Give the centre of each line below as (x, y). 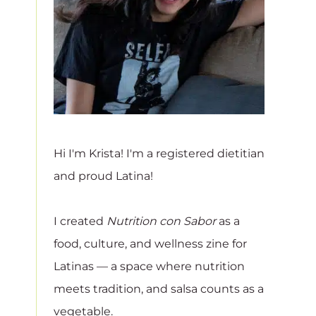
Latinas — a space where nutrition (149, 266)
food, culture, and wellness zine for (150, 243)
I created (80, 221)
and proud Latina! (103, 176)
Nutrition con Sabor (161, 221)
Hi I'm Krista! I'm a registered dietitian (159, 153)
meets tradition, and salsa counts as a (159, 288)
